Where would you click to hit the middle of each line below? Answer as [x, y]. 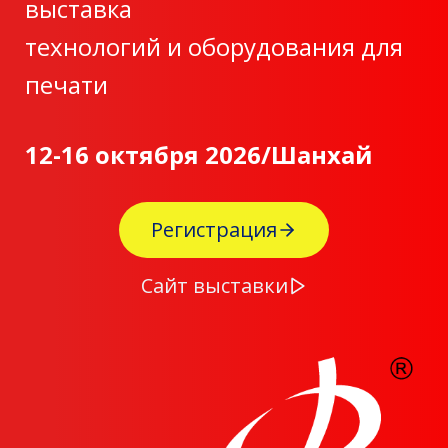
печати [66, 84]
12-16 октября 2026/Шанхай [199, 154]
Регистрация [214, 229]
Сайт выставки [214, 285]
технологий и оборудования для [214, 46]
